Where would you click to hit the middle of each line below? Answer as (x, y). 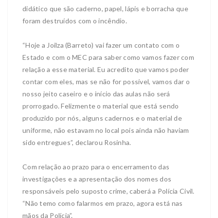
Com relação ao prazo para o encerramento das (96, 167)
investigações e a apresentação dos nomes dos (97, 179)
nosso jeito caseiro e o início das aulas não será (96, 94)
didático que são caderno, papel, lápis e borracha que (105, 9)
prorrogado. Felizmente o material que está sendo (101, 106)
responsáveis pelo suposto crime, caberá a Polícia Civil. (109, 191)
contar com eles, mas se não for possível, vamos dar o (106, 82)
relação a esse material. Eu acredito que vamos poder (106, 70)
